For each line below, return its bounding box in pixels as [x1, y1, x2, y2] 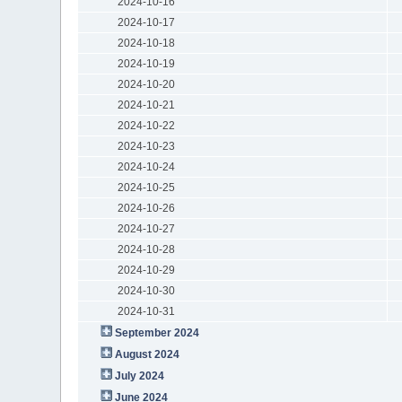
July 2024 [115, 369, 165, 382]
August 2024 [115, 347, 180, 361]
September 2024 [115, 326, 200, 339]
